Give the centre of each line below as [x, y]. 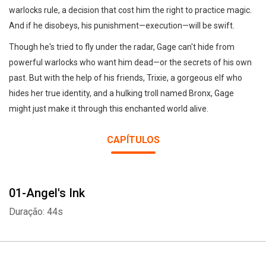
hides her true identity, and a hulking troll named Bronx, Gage [121, 93]
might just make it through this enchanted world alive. [109, 109]
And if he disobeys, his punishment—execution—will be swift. [122, 26]
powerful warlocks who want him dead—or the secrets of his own [130, 62]
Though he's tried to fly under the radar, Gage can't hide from [122, 47]
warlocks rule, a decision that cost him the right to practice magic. [130, 10]
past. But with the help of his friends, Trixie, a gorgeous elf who [126, 78]
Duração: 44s [36, 212]
